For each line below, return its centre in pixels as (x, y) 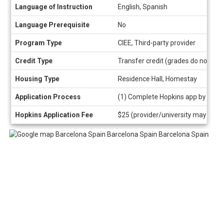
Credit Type (34, 61)
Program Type (38, 43)
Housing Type (37, 79)
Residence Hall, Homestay (157, 79)
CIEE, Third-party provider (157, 43)
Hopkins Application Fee (54, 115)
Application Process (48, 97)
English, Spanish (143, 7)
